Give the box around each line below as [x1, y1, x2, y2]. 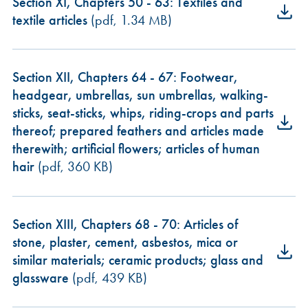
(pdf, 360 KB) [34, 159, 113, 175]
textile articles [12, 12, 87, 28]
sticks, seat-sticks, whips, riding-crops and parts [12, 105, 274, 122]
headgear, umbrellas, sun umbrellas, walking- [12, 87, 268, 104]
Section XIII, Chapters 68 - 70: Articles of [12, 216, 238, 232]
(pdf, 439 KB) [68, 269, 147, 286]
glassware [12, 269, 69, 286]
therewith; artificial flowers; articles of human [12, 141, 260, 157]
